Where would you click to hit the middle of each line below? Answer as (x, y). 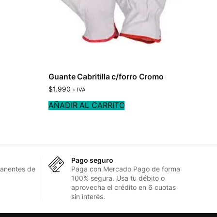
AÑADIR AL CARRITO (87, 105)
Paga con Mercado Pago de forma (125, 169)
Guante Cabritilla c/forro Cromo (106, 76)
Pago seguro (92, 160)
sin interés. (88, 196)
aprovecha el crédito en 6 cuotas (123, 187)
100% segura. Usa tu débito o (118, 178)
